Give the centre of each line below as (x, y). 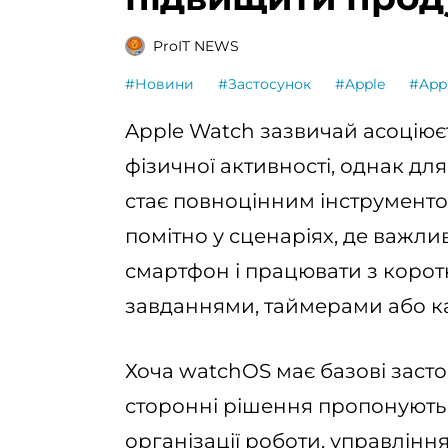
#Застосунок (264, 84)
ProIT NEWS (196, 45)
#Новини (159, 84)
